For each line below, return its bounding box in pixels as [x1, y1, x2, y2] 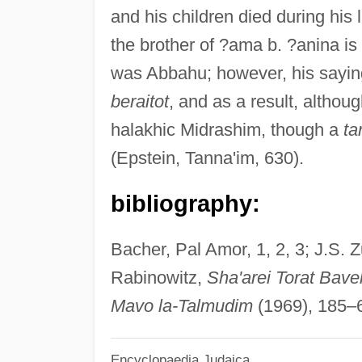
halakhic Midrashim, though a [110, 119, 343, 140]
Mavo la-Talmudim [110, 295, 253, 316]
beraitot [110, 90, 169, 112]
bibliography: [110, 190, 260, 217]
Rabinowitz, [110, 267, 207, 288]
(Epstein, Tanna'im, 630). [110, 147, 304, 168]
